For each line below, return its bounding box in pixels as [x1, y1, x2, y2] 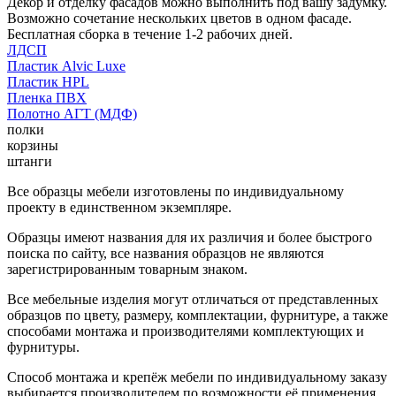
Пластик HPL [7, 73, 89, 89]
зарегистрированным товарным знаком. [7, 261, 247, 277]
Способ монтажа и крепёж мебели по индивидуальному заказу [7, 369, 387, 385]
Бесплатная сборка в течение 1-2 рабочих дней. [7, 26, 293, 42]
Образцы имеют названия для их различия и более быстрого [7, 229, 372, 245]
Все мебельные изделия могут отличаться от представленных [7, 291, 378, 307]
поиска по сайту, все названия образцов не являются [7, 245, 324, 261]
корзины [7, 137, 58, 153]
